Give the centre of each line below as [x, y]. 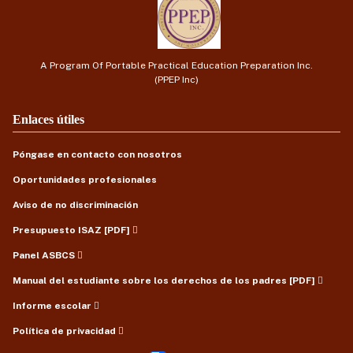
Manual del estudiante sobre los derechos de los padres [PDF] [164, 281]
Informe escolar [52, 306]
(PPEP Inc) [176, 80]
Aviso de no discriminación [75, 205]
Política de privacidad [64, 331]
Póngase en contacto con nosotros [97, 155]
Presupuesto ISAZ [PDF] [71, 230]
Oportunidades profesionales [85, 180]
